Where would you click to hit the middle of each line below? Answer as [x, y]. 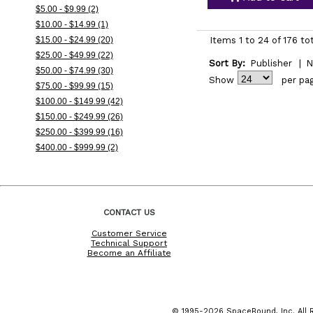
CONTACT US [129, 212]
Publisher [271, 63]
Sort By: [227, 63]
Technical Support [129, 243]
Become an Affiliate [129, 253]
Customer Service [129, 233]
